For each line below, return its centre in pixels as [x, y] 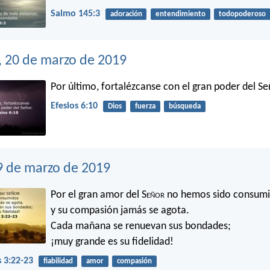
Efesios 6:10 [74, 106]
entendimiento [180, 14]
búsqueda [184, 106]
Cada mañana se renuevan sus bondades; [141, 226]
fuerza [145, 106]
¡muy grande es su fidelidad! [112, 242]
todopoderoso [242, 14]
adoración [126, 14]
